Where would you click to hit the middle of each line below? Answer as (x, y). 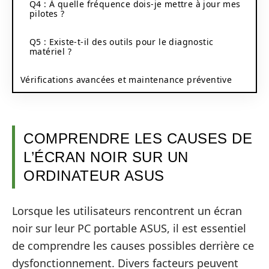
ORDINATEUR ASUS (94, 176)
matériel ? (50, 51)
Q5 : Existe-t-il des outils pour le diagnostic (122, 41)
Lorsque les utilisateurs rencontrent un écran (127, 210)
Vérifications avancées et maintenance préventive (126, 79)
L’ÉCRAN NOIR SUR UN (106, 157)
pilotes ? (47, 13)
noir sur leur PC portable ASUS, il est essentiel (129, 228)
